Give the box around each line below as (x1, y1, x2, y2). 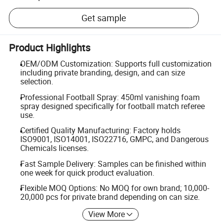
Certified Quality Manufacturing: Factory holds (20, 125, 181, 136)
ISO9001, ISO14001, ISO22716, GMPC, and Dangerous (20, 134, 209, 145)
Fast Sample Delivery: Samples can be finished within (20, 158, 206, 169)
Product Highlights (9, 40, 91, 54)
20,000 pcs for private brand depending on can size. (20, 191, 200, 203)
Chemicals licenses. (20, 143, 89, 154)
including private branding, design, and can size (20, 67, 185, 78)
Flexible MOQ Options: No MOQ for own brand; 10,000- (20, 183, 209, 194)
